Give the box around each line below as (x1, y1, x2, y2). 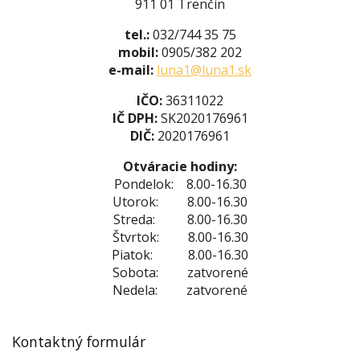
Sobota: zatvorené (112, 264, 248, 281)
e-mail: (108, 61, 157, 79)
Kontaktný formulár (12, 332, 145, 351)
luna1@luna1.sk (157, 61, 252, 79)
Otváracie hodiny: (123, 157, 237, 175)
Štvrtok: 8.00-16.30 (112, 228, 248, 246)
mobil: (118, 43, 162, 61)
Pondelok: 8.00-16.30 (113, 175, 247, 193)
